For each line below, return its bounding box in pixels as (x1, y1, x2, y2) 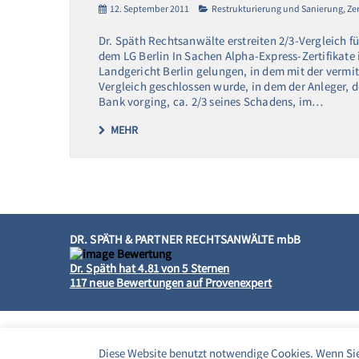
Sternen (188, 260, 230, 276)
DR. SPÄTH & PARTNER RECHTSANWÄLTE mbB (70, 231, 301, 247)
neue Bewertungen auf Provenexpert (87, 274, 272, 290)
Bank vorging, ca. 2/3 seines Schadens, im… (99, 93, 324, 109)
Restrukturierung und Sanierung (212, 2, 343, 14)
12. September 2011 (110, 2, 189, 14)
